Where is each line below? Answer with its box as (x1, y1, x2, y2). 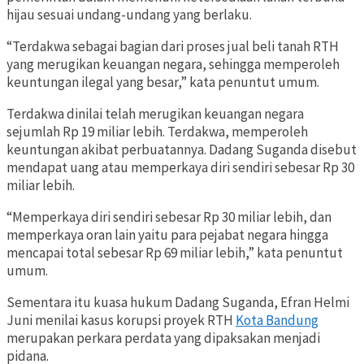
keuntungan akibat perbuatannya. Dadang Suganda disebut (6, 141, 357, 159)
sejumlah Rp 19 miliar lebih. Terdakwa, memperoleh (6, 123, 308, 141)
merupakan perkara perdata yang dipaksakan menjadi (6, 329, 320, 348)
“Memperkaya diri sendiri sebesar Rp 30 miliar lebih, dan (6, 208, 331, 227)
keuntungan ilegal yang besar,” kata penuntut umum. (6, 73, 319, 92)
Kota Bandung (236, 311, 318, 330)
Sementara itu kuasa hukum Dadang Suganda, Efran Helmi (6, 293, 349, 312)
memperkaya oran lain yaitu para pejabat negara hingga (6, 226, 328, 245)
